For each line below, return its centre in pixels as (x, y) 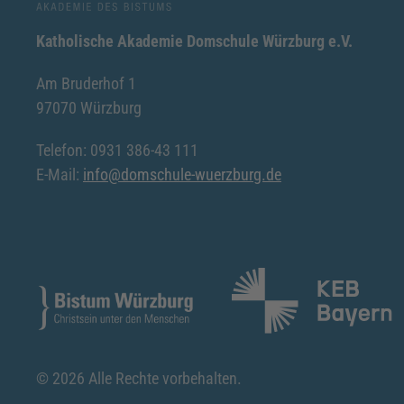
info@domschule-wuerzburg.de (182, 174)
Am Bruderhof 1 (86, 83)
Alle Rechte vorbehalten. (163, 378)
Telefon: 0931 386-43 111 (117, 150)
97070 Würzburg (89, 107)
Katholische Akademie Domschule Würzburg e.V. (194, 41)
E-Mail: (60, 174)
